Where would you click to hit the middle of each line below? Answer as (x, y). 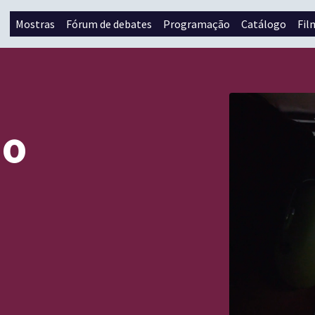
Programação (197, 24)
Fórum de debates (109, 24)
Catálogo (264, 24)
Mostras (35, 24)
